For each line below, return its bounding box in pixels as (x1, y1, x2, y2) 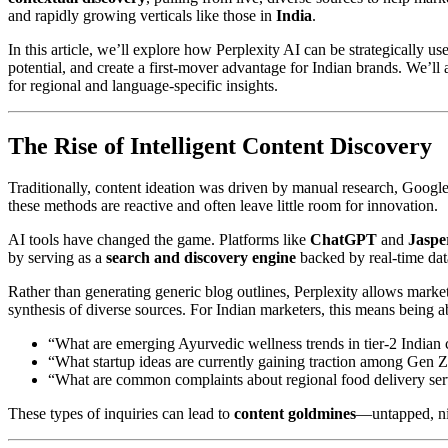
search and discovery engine (106, 249, 296, 267)
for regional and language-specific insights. (8, 76, 278, 94)
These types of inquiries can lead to (8, 405, 234, 423)
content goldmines (234, 405, 356, 423)
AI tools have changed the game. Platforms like (8, 231, 310, 249)
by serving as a (8, 249, 106, 267)
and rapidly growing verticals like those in (8, 6, 276, 24)
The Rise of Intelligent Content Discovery (8, 132, 432, 159)
